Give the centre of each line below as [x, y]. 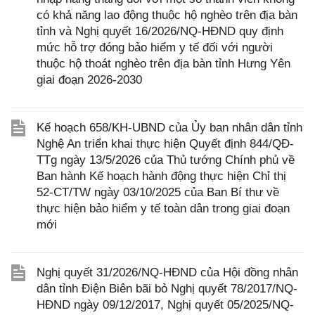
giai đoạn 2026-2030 [89, 79]
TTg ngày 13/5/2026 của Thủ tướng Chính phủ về [166, 160]
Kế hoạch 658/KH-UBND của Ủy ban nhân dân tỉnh [169, 127]
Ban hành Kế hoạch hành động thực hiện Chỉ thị [161, 176]
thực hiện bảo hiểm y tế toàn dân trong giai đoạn [163, 208]
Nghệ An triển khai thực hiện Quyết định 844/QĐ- [165, 143]
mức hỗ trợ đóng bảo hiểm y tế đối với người [155, 47]
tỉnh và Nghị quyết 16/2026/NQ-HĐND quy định [160, 31]
